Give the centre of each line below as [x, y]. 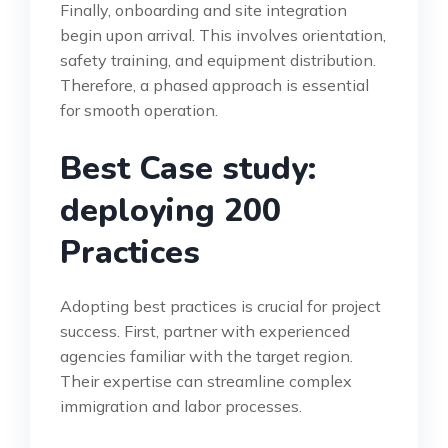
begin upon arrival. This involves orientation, [223, 34]
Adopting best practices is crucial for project [220, 305]
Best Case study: [188, 168]
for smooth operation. [139, 109]
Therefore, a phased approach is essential [214, 84]
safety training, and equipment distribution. [218, 59]
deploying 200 [170, 210]
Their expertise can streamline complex [206, 380]
